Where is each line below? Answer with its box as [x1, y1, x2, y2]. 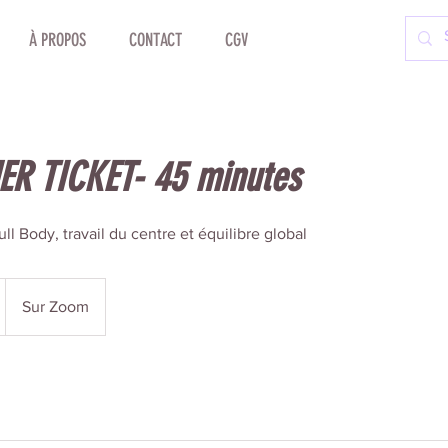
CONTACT [128, 29, 182, 51]
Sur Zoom [22, 298, 89, 315]
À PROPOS [28, 29, 86, 51]
